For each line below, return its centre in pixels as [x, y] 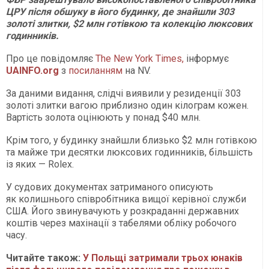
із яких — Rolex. [40, 165]
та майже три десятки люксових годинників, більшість [129, 153]
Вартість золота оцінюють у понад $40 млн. [103, 118]
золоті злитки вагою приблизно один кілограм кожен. [127, 106]
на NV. [137, 71]
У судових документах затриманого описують [110, 187]
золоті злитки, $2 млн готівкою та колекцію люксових [129, 24]
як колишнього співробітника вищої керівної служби [126, 199]
